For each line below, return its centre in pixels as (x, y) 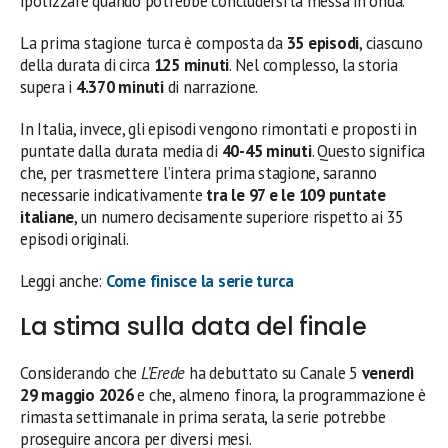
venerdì (387, 372)
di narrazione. (211, 86)
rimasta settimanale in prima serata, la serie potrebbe (203, 416)
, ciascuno (391, 42)
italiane (47, 216)
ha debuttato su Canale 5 (273, 372)
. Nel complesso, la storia (313, 64)
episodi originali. (74, 238)
